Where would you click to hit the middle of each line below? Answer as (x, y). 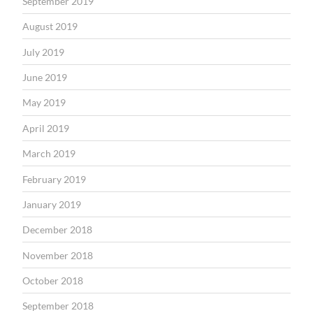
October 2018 (53, 281)
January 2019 (52, 204)
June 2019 (45, 77)
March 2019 (49, 154)
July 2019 (43, 52)
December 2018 (57, 230)
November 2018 (58, 255)
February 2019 (54, 179)
